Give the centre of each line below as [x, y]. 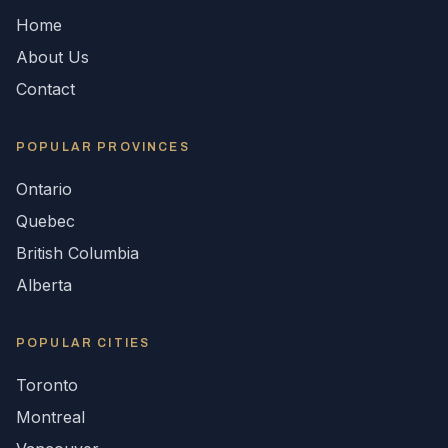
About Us [52, 57]
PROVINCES [143, 147]
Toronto [47, 385]
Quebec [45, 221]
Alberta [44, 285]
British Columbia [77, 253]
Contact [45, 89]
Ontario [44, 189]
